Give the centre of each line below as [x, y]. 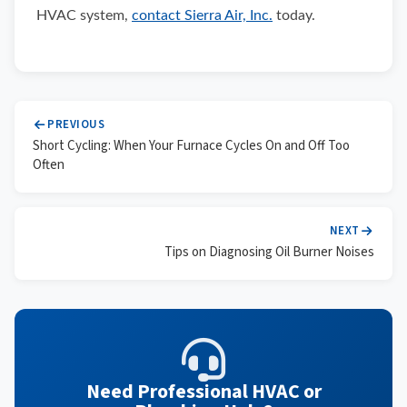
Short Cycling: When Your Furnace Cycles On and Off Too [191, 146]
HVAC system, [84, 15]
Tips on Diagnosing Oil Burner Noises [269, 252]
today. [294, 15]
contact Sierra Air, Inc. [202, 15]
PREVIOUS [76, 124]
